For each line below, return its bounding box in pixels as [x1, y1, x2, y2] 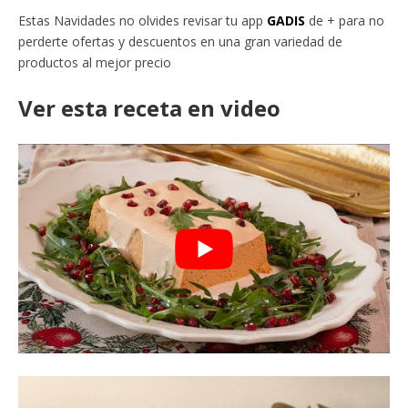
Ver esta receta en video [18, 93, 280, 124]
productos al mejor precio [18, 54, 171, 72]
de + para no [305, 12, 384, 30]
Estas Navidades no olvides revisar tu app [18, 12, 267, 30]
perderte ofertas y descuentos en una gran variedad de [18, 33, 342, 51]
